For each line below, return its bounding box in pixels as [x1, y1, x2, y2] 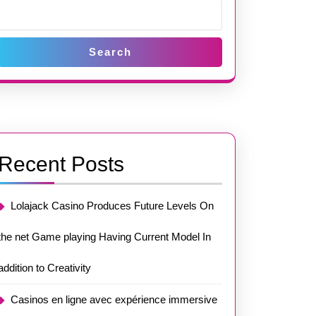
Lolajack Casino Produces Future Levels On [11, 200, 214, 212]
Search [88, 46, 132, 58]
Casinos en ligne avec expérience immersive [11, 293, 217, 305]
